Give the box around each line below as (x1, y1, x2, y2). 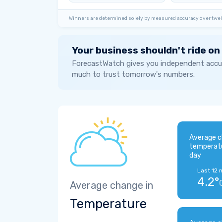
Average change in (70, 179, 153, 191)
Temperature (70, 196, 147, 212)
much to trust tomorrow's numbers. (72, 70, 195, 79)
